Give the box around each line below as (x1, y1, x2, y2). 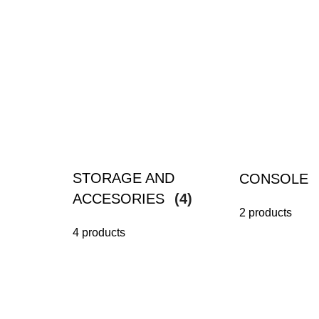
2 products (239, 206, 292, 219)
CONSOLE (239, 171, 313, 187)
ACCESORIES (73, 191, 169, 206)
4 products (73, 226, 125, 239)
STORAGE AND (73, 170, 174, 186)
